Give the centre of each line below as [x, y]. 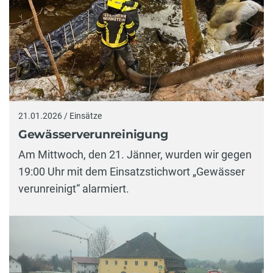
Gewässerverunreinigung [93, 134]
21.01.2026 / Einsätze [60, 116]
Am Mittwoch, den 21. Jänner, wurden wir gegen [135, 155]
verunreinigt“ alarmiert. [74, 189]
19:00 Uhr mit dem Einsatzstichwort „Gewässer [132, 172]
